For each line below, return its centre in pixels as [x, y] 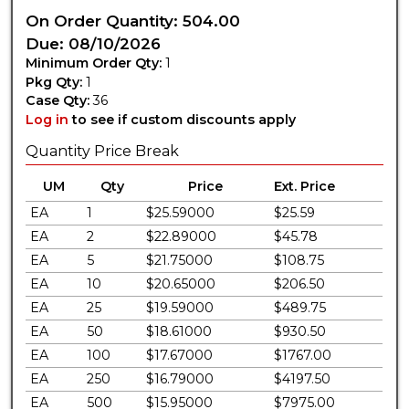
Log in [47, 119]
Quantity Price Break [103, 151]
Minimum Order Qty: [94, 63]
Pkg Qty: [54, 82]
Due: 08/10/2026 [94, 43]
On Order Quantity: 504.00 [133, 21]
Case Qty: [58, 101]
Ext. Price [305, 186]
